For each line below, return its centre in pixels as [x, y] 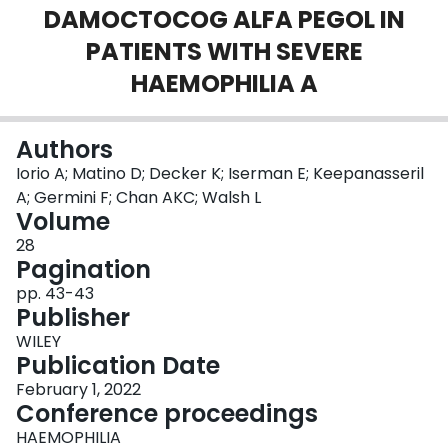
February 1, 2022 [78, 390]
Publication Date [118, 366]
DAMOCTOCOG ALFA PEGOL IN [224, 20]
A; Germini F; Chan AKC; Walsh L [138, 198]
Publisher [73, 318]
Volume [63, 222]
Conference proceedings [167, 414]
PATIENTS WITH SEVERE [224, 52]
